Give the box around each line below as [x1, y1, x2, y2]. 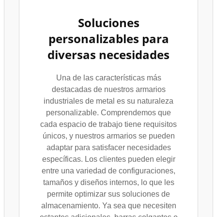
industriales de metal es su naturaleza [44, 97, 173, 105]
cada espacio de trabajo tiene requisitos [40, 120, 177, 128]
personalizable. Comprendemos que [46, 108, 171, 117]
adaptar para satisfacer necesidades [46, 143, 171, 152]
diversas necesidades [47, 46, 170, 62]
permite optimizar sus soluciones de [47, 190, 170, 198]
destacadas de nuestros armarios [51, 85, 166, 93]
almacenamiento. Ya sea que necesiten [41, 201, 176, 210]
